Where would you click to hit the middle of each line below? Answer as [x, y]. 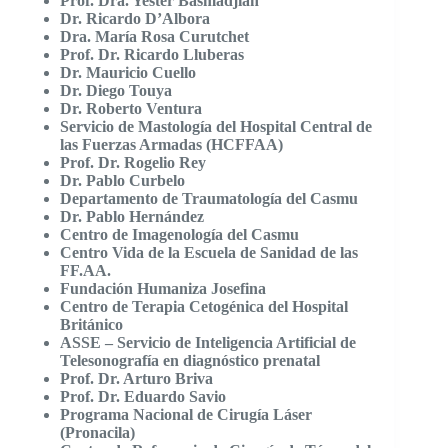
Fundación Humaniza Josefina [163, 288]
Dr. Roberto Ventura [131, 108]
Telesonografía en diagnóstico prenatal [190, 360]
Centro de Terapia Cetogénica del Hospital [204, 306]
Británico [91, 324]
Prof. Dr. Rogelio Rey [133, 162]
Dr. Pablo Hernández [132, 216]
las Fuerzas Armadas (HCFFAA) [171, 144]
